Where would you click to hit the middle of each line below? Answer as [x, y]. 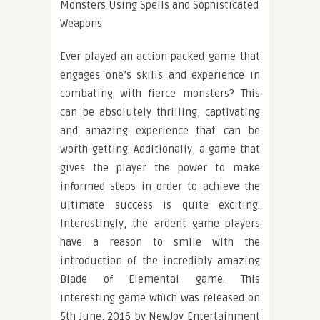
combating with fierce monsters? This [160, 94]
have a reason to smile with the [160, 242]
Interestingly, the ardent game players [160, 224]
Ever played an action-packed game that [160, 57]
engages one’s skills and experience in [160, 75]
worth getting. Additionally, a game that [160, 150]
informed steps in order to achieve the [160, 187]
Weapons [81, 24]
